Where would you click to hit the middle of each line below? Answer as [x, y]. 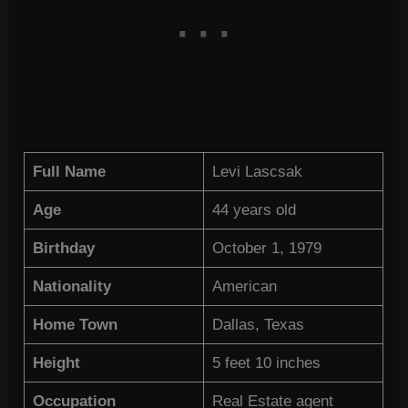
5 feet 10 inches [266, 363]
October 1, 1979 [266, 249]
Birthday [63, 249]
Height [56, 363]
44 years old [254, 210]
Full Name [69, 172]
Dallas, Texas [258, 325]
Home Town [75, 325]
